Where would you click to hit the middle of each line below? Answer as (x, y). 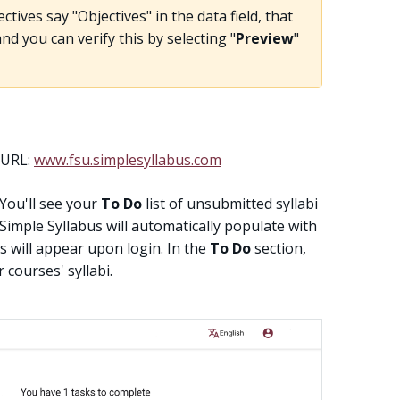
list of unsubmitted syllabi (230, 203)
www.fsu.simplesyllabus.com (128, 159)
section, (279, 248)
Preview (264, 38)
